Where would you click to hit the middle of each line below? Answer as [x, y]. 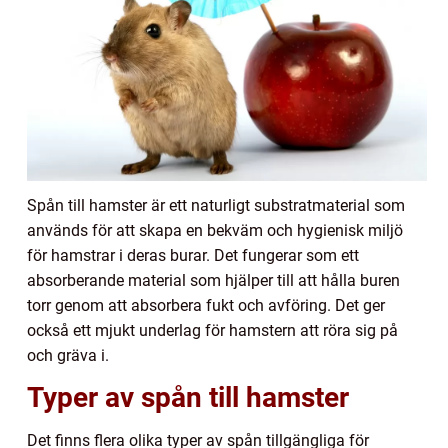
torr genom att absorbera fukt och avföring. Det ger [206, 306]
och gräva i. [68, 356]
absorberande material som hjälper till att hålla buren [213, 281]
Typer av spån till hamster [188, 398]
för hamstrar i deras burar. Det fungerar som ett [193, 256]
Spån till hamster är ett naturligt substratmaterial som [216, 206]
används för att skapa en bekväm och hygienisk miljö [215, 231]
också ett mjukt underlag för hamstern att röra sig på [212, 331]
